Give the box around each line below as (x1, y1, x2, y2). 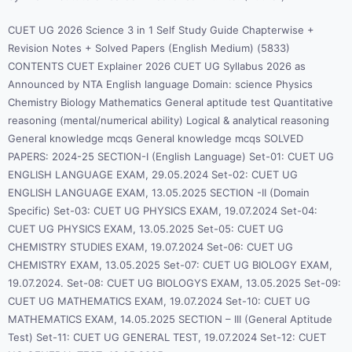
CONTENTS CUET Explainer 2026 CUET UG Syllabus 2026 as (8, 59, 306, 72)
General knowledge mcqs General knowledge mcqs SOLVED (8, 131, 303, 145)
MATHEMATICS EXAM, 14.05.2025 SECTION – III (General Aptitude (8, 312, 332, 325)
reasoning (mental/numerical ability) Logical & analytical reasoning (8, 113, 329, 126)
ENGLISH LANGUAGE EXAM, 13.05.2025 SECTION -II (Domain (8, 185, 310, 199)
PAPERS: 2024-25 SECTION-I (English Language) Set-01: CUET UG (8, 149, 334, 163)
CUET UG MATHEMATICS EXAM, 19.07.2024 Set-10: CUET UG (8, 294, 310, 307)
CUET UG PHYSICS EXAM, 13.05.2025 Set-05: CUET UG (8, 222, 284, 235)
